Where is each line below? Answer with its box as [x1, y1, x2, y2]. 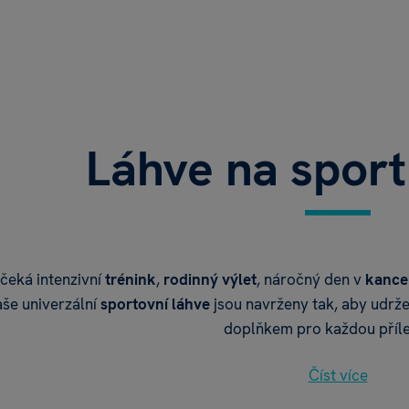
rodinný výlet [163, 269, 257, 289]
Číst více [308, 365, 368, 385]
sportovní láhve [100, 294, 210, 314]
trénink [104, 269, 156, 289]
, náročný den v [256, 269, 365, 289]
